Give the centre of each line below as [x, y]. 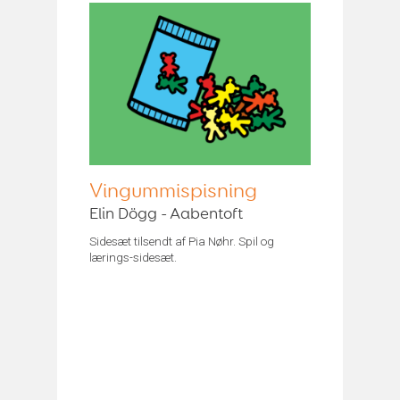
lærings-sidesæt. [133, 257]
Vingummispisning [173, 191]
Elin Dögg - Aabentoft [166, 214]
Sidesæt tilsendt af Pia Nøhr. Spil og [182, 241]
